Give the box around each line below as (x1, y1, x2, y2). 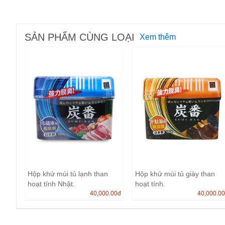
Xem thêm (140, 32, 176, 41)
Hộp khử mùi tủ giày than (135, 169, 215, 178)
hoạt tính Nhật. (27, 179, 75, 188)
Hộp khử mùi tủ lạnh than (27, 169, 108, 178)
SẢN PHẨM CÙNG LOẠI (25, 31, 135, 43)
